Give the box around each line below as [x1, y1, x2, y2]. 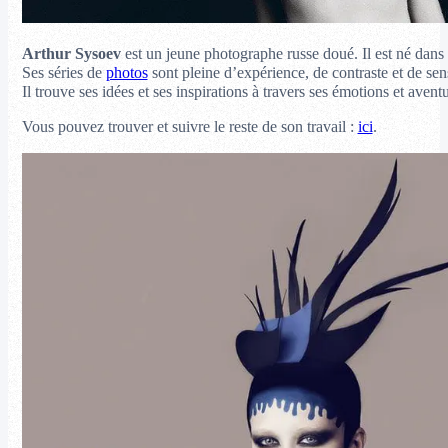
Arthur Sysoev [21, 44, 121, 63]
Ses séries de [21, 63, 106, 82]
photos [105, 63, 148, 82]
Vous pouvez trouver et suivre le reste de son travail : [21, 117, 358, 136]
